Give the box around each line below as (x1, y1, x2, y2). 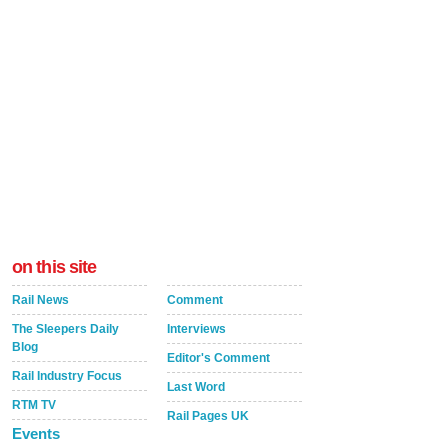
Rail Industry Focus (12, 369, 122, 383)
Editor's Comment (167, 351, 270, 365)
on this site (12, 257, 97, 277)
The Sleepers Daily (12, 322, 119, 336)
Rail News (12, 293, 69, 307)
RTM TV (12, 398, 56, 412)
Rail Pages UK (167, 409, 249, 423)
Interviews (167, 322, 226, 336)
